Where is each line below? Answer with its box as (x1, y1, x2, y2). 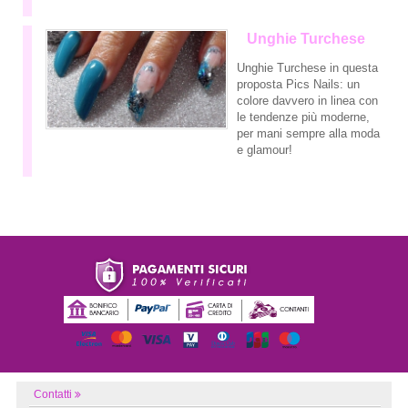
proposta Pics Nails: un (237, 77, 360, 92)
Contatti (34, 388, 73, 402)
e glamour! (237, 143, 292, 158)
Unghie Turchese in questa (237, 61, 378, 76)
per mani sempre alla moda (237, 127, 380, 141)
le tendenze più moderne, (237, 110, 370, 125)
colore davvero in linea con (237, 94, 378, 108)
